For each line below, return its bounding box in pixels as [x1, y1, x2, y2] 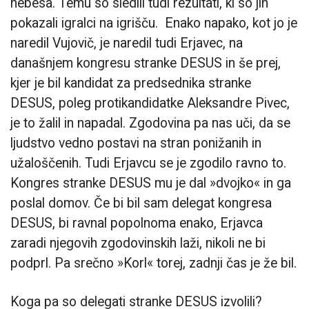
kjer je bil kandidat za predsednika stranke [10, 74, 251, 91]
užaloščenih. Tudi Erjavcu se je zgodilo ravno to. [10, 154, 286, 171]
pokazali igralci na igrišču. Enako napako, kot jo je [10, 14, 297, 31]
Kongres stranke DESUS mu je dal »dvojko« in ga [10, 175, 291, 191]
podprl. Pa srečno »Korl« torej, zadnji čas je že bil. [10, 255, 297, 271]
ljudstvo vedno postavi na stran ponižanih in [10, 134, 261, 151]
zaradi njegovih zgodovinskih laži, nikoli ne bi [10, 235, 266, 251]
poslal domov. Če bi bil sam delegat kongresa [10, 195, 272, 211]
